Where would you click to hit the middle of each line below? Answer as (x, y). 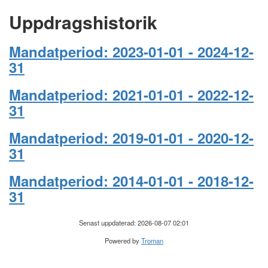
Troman (152, 240)
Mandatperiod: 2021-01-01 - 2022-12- (131, 95)
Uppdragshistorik (83, 22)
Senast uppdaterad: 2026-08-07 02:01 (134, 223)
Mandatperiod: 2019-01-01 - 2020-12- (131, 138)
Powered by (123, 240)
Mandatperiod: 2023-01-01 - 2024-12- (131, 51)
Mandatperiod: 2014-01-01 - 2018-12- (131, 181)
